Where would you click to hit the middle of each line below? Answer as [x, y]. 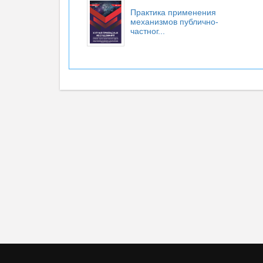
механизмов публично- [174, 22]
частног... [148, 31]
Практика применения [173, 12]
